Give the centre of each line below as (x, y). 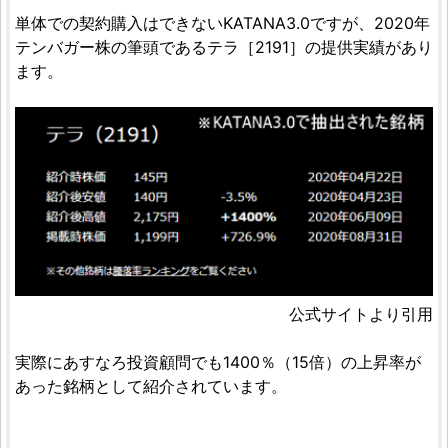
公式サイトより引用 (361, 314)
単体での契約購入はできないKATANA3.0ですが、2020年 (222, 23)
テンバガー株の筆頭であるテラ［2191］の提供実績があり (224, 47)
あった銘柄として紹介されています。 (151, 386)
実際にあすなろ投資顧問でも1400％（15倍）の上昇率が (218, 362)
